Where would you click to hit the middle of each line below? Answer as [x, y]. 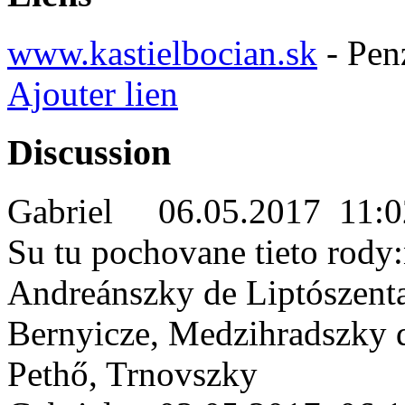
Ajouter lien [93, 94]
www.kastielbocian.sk [162, 53]
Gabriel [83, 211]
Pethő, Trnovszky [132, 373]
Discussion [89, 152]
